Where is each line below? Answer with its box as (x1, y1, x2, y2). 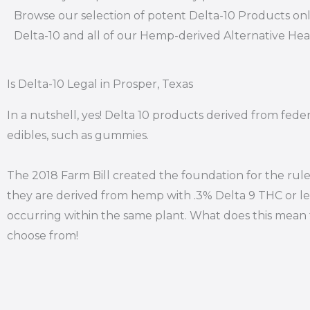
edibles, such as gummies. (7, 129, 149, 142)
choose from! (7, 229, 78, 242)
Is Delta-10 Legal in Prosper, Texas (7, 77, 193, 91)
